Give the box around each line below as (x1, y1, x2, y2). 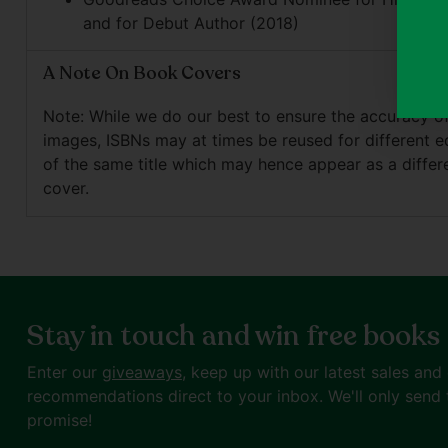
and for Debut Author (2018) (82, 13, 299, 34)
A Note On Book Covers (42, 61, 241, 86)
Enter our (26, 362, 102, 383)
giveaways (101, 362, 182, 383)
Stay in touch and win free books (26, 317, 440, 356)
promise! (26, 410, 92, 431)
